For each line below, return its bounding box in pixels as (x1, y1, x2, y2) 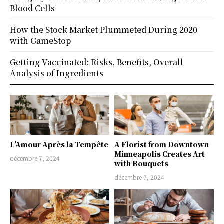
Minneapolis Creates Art (114, 148, 205, 159)
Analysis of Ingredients (10, 67, 103, 79)
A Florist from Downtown (114, 139, 209, 149)
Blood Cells (10, 2, 55, 14)
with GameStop (10, 35, 71, 47)
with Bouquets (114, 158, 168, 168)
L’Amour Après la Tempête (10, 139, 108, 149)
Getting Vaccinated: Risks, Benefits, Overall (10, 56, 183, 68)
